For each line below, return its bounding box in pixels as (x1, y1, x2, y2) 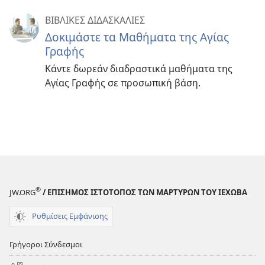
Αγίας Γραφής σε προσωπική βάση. (45, 76, 201, 90)
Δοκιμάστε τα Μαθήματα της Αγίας (45, 29, 229, 46)
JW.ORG (9, 186, 35, 198)
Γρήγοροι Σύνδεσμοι (9, 238, 82, 250)
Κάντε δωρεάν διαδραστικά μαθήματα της (45, 62, 232, 76)
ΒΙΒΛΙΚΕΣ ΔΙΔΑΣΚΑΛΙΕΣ (45, 14, 145, 27)
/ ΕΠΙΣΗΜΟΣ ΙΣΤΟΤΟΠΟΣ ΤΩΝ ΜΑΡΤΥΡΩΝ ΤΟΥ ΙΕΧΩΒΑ (41, 186, 247, 198)
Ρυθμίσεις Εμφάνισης (32, 211, 108, 222)
